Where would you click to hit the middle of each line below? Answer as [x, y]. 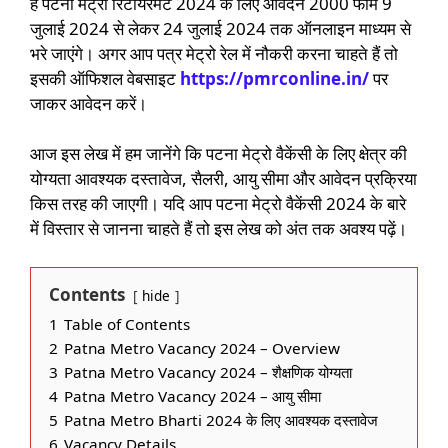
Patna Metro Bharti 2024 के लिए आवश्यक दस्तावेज [221, 419]
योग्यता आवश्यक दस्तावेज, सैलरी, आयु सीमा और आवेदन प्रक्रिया [223, 179]
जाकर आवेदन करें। [88, 103]
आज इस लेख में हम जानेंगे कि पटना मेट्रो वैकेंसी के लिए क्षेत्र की [218, 154]
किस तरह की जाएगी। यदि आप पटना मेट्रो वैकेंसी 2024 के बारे [218, 204]
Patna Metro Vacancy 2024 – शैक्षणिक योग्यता [208, 371]
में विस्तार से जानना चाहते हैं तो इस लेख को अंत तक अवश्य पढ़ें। [218, 229]
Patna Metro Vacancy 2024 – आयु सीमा [192, 395]
